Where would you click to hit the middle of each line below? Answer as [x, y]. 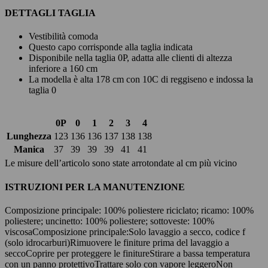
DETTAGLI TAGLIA [50, 13]
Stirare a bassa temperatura [200, 253]
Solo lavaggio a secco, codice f [187, 232]
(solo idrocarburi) [37, 242]
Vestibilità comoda [63, 36]
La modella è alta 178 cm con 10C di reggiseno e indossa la [141, 80]
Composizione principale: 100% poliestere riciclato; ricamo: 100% [129, 210]
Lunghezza [29, 136]
